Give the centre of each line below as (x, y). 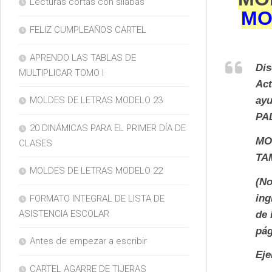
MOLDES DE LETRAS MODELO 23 (96, 100)
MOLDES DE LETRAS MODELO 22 (96, 171)
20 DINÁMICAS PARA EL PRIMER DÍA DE (108, 128)
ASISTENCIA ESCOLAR (64, 214)
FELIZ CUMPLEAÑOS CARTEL (88, 30)
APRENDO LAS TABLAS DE (83, 58)
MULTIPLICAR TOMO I (61, 73)
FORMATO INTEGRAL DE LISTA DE (97, 199)
